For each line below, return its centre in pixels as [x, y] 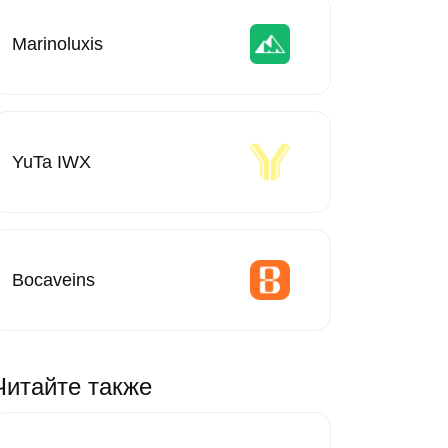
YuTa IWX [51, 161]
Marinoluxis [57, 43]
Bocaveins [53, 279]
